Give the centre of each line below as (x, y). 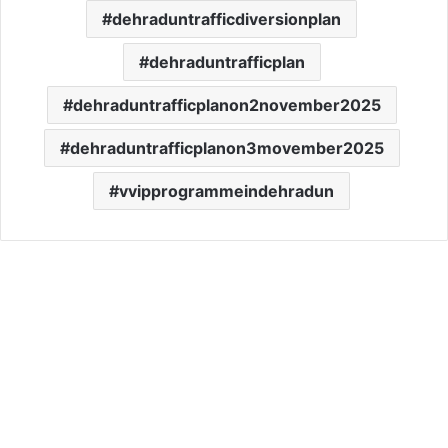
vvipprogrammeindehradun (226, 191)
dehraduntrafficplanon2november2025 (226, 105)
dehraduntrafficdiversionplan (226, 19)
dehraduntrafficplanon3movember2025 (226, 148)
